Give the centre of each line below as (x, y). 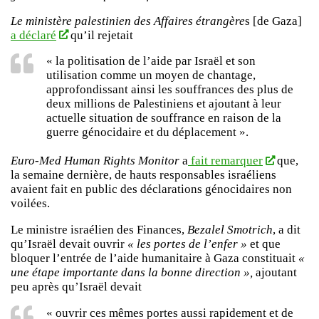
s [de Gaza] (273, 21)
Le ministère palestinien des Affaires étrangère (128, 21)
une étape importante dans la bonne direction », (132, 273)
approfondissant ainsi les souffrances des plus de (170, 90)
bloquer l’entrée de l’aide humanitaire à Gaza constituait (155, 258)
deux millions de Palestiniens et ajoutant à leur (164, 104)
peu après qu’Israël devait (76, 287)
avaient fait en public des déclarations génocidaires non (151, 189)
